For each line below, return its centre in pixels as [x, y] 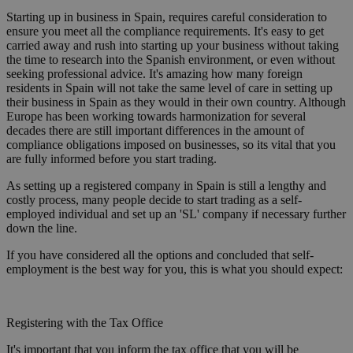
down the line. [42, 229]
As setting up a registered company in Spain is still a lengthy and [166, 186]
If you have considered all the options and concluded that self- [160, 255]
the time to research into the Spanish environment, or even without [171, 60]
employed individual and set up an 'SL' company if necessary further [176, 214]
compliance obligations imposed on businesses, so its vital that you [171, 145]
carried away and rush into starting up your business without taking [173, 46]
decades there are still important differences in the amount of [155, 131]
